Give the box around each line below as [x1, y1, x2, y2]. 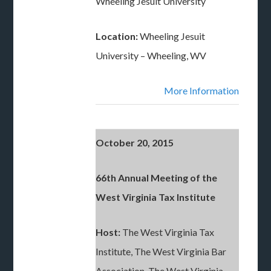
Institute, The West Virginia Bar [96, 246, 227, 257]
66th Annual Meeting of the [96, 172, 218, 183]
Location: [96, 30, 139, 42]
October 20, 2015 [96, 137, 174, 148]
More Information [164, 85, 240, 96]
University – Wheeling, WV [96, 50, 207, 61]
